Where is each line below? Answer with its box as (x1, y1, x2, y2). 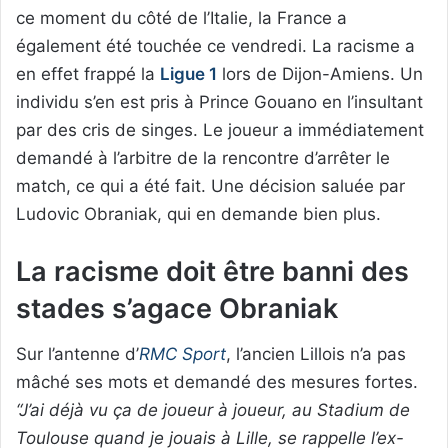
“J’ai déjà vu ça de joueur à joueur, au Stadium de (16, 400, 410, 421)
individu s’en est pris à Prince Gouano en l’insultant (16, 91, 423, 112)
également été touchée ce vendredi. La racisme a (16, 35, 415, 56)
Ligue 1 (160, 63, 217, 84)
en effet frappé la (16, 63, 160, 84)
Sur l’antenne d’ (16, 344, 139, 365)
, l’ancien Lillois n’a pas (226, 344, 406, 365)
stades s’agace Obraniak (16, 291, 338, 325)
